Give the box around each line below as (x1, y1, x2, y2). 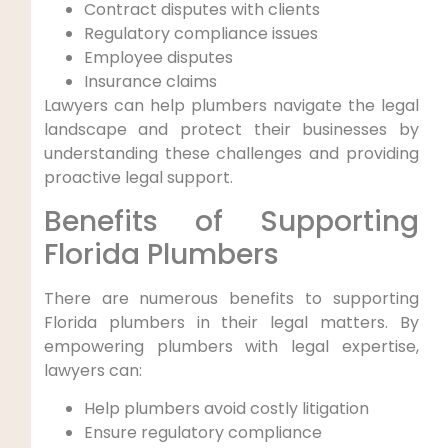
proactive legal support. (43, 166, 233, 190)
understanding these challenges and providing (43, 142, 419, 166)
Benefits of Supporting (43, 201, 419, 241)
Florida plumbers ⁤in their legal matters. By (43, 310, 419, 334)
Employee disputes (83, 46, 233, 70)
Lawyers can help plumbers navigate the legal (43, 94, 419, 118)
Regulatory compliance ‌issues (83, 22, 318, 46)
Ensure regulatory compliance (83, 421, 322, 445)
